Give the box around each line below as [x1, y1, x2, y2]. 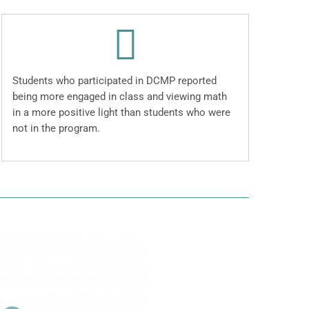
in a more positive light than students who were [12, 106, 231, 119]
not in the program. [12, 122, 101, 135]
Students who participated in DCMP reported [12, 74, 217, 88]
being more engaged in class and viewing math [12, 90, 228, 103]
